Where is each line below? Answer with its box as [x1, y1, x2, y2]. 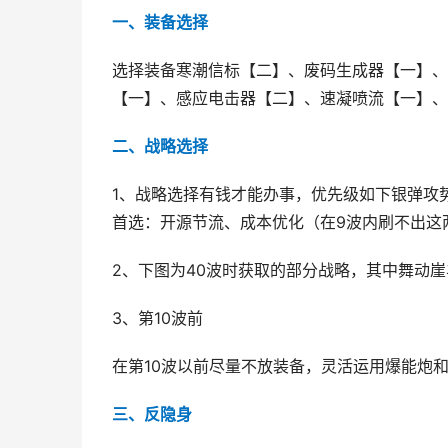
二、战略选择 [112, 137, 208, 156]
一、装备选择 [112, 13, 208, 32]
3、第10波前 [112, 309, 203, 328]
